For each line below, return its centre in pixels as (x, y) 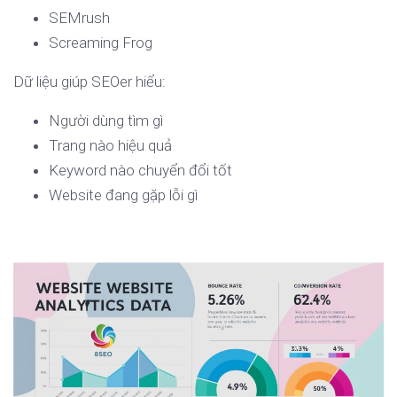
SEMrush (79, 18)
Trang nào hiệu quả (110, 146)
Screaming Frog (101, 43)
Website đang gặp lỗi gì (123, 195)
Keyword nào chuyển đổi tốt (140, 171)
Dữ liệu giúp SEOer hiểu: (90, 82)
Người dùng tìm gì (106, 121)
